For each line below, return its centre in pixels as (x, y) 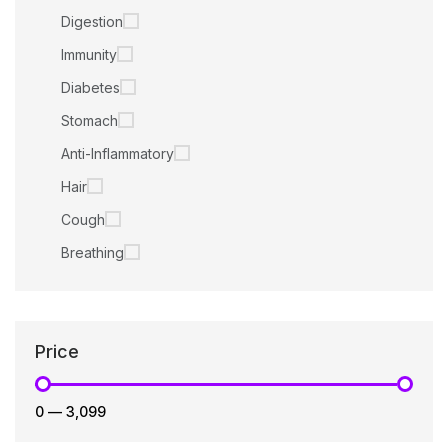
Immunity (89, 54)
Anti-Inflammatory (117, 153)
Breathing (92, 252)
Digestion (92, 21)
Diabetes (90, 87)
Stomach (89, 120)
